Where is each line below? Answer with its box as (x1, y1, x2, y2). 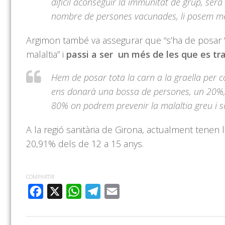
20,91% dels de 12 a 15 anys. (26, 138, 144, 150)
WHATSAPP (81, 187, 108, 195)
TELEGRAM (100, 187, 128, 195)
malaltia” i (26, 48, 64, 61)
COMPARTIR (26, 173, 54, 181)
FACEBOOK (43, 187, 70, 195)
